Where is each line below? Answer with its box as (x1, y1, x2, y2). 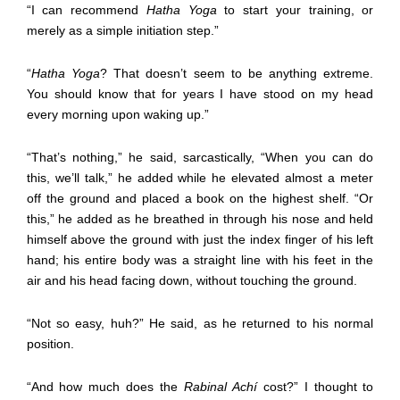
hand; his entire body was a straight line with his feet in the (26, 252, 374, 267)
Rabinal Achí (184, 379, 257, 394)
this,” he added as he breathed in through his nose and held (26, 211, 374, 226)
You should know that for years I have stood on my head (26, 86, 374, 101)
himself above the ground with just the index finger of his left (26, 231, 374, 246)
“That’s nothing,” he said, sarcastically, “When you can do (26, 149, 374, 164)
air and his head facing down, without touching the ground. (26, 272, 357, 287)
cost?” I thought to (256, 379, 374, 394)
